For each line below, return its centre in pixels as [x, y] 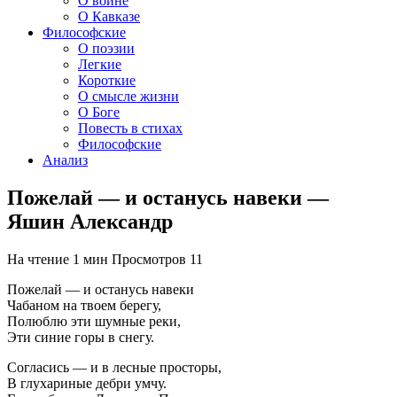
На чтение [38, 259]
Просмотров [149, 259]
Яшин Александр [90, 221]
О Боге [99, 112]
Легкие [100, 64]
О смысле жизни [128, 96]
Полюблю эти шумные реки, [94, 321]
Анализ [65, 160]
